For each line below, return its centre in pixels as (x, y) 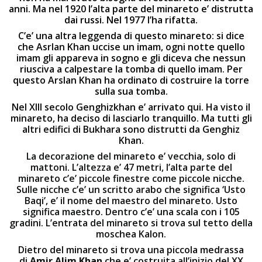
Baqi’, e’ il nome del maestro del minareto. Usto (131, 201)
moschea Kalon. (131, 234)
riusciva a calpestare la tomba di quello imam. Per (131, 69)
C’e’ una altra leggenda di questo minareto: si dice (131, 36)
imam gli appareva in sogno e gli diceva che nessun (131, 58)
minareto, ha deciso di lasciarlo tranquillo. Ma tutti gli (131, 118)
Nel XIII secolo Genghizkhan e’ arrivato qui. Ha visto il (131, 107)
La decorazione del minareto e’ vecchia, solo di (131, 156)
